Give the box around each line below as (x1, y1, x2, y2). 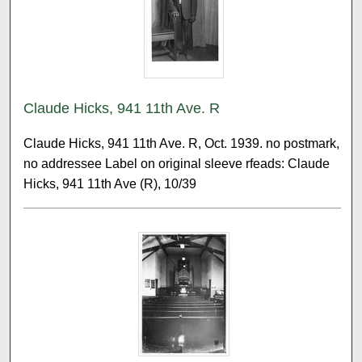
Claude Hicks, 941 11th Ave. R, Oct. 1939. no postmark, (23, 136, 340, 150)
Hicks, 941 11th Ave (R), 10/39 (23, 176, 197, 191)
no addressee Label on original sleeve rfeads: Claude (23, 156, 330, 170)
